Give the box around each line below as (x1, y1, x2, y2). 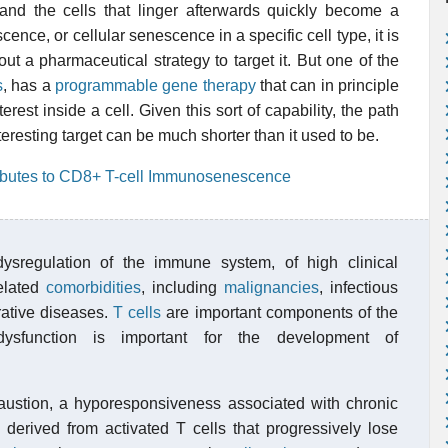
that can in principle (255, 77, 400, 94)
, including (141, 279, 224, 296)
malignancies (224, 279, 319, 296)
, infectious (319, 279, 398, 296)
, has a (2, 77, 55, 94)
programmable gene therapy (54, 77, 256, 94)
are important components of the (161, 304, 399, 321)
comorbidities (46, 279, 141, 296)
